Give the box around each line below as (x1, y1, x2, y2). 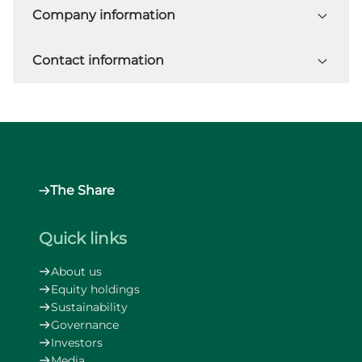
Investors (51, 335, 103, 350)
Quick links (39, 229, 127, 248)
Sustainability (51, 300, 128, 314)
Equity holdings (51, 282, 141, 297)
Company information (32, 7, 175, 23)
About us (51, 264, 103, 279)
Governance (51, 318, 120, 332)
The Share (50, 183, 115, 198)
